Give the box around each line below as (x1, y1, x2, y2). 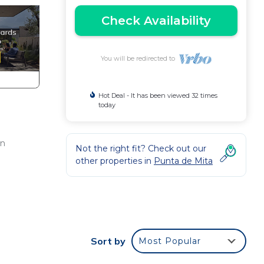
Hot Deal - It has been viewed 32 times (98, 91, 217, 100)
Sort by (91, 235, 126, 247)
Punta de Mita (154, 156, 213, 166)
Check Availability (101, 14, 211, 28)
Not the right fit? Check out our (75, 143, 206, 154)
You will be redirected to (100, 54, 179, 62)
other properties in (75, 156, 154, 166)
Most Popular (138, 236, 201, 246)
